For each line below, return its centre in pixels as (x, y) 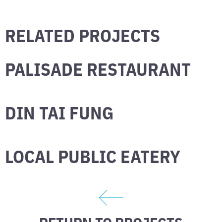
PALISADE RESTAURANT (98, 68)
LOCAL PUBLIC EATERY (93, 155)
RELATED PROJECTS (83, 34)
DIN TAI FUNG (59, 111)
